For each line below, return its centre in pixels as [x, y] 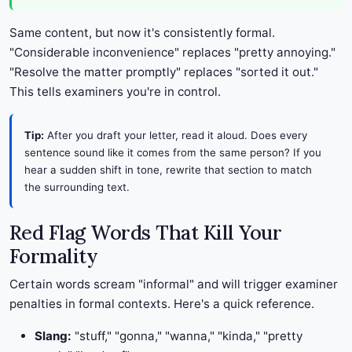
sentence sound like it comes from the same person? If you [173, 153]
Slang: [53, 336]
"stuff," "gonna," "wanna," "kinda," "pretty [187, 336]
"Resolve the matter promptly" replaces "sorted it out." [164, 72]
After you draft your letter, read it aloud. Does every [176, 136]
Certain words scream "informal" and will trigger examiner [174, 284]
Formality [54, 257]
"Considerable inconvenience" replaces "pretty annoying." [172, 53]
